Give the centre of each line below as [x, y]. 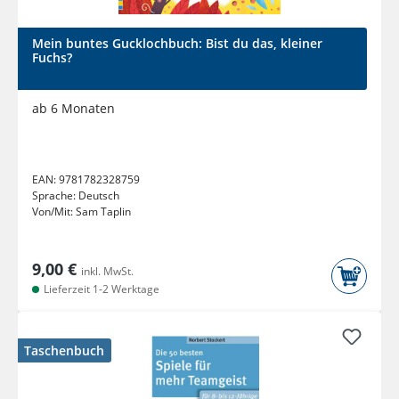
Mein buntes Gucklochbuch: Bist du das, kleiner [177, 44]
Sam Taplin [103, 212]
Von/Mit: [54, 212]
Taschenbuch [64, 351]
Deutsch [99, 196]
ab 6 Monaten [73, 109]
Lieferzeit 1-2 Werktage [100, 289]
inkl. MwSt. [107, 272]
